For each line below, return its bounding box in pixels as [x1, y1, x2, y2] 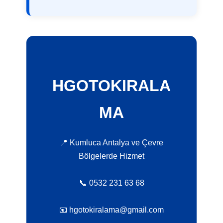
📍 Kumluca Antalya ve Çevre [60, 138, 163, 147]
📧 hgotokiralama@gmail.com [59, 206, 164, 215]
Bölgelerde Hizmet [79, 152, 144, 161]
